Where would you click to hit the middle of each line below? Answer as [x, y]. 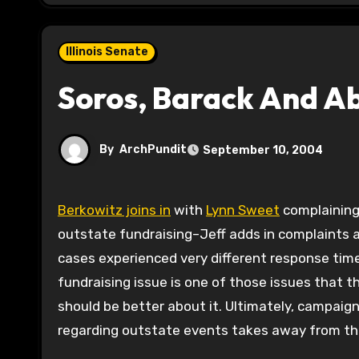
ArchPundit [153, 150]
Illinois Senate [107, 52]
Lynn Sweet [243, 210]
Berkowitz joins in [119, 210]
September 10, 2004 [263, 150]
